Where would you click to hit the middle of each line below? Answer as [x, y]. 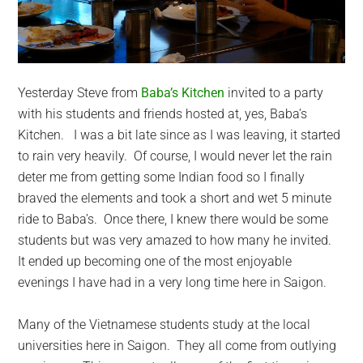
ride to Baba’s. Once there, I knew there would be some [173, 219]
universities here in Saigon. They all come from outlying [177, 345]
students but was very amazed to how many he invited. [177, 240]
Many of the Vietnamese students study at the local [164, 324]
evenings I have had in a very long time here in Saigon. [173, 282]
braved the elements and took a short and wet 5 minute [175, 198]
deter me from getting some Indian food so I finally [162, 177]
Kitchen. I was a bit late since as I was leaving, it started [179, 135]
